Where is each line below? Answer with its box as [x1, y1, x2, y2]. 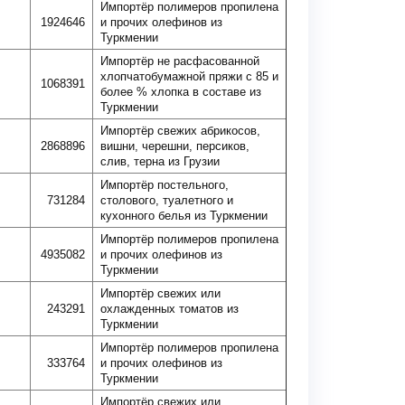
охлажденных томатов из [100, 302, 239, 316]
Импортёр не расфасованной [100, 54, 259, 68]
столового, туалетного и [100, 193, 233, 207]
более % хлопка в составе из [100, 85, 261, 99]
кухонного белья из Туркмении [100, 209, 268, 222]
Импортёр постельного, [100, 178, 229, 192]
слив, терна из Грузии [100, 155, 220, 168]
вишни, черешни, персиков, [100, 139, 250, 153]
